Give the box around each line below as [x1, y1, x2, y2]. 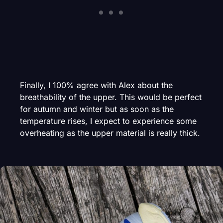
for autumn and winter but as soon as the [20, 104, 174, 114]
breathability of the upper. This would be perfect [20, 92, 202, 102]
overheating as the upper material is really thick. [20, 127, 200, 138]
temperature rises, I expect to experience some [20, 115, 197, 126]
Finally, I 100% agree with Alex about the [20, 80, 173, 90]
